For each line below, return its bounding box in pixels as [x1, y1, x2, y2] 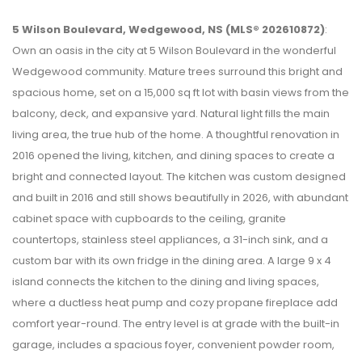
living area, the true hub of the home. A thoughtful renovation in [12, 126, 339, 142]
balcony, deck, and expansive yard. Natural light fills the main [12, 105, 330, 121]
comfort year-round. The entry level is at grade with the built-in [12, 315, 339, 331]
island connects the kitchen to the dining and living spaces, [12, 273, 319, 289]
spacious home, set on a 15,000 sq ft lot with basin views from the [12, 84, 349, 100]
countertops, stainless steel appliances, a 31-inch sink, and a [12, 231, 328, 247]
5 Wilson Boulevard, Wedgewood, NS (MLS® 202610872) [12, 21, 325, 37]
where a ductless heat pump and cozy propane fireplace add [12, 294, 338, 310]
